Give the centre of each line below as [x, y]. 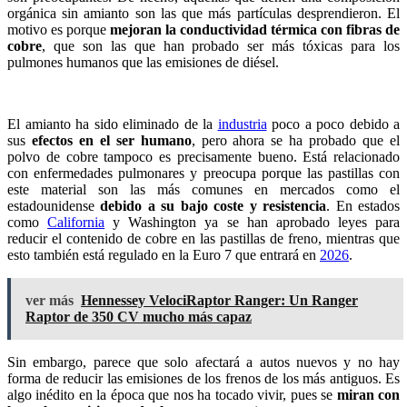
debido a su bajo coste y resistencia [213, 205]
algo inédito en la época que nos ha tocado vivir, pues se [172, 394]
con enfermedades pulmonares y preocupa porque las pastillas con [203, 173]
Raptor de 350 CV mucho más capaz [139, 316]
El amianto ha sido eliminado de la [113, 124]
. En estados [363, 205]
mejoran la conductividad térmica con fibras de [255, 29]
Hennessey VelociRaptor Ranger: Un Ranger [219, 300]
